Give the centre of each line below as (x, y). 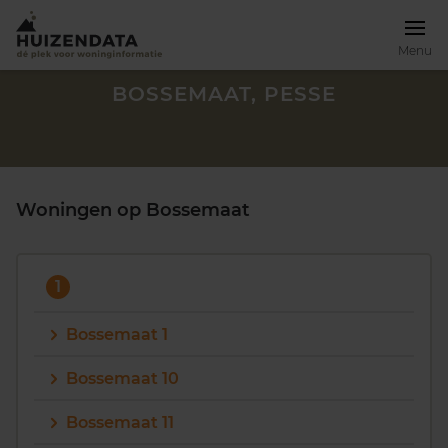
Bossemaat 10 (122, 378)
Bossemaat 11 (120, 422)
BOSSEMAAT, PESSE (224, 94)
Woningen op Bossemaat (133, 210)
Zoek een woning (99, 401)
